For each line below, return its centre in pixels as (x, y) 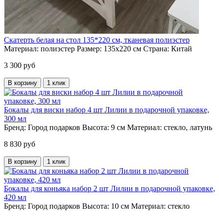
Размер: (89, 48)
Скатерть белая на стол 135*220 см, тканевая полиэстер (97, 40)
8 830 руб (20, 144)
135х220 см (122, 48)
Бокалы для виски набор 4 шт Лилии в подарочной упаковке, (107, 109)
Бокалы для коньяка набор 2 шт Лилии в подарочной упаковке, (109, 188)
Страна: (156, 48)
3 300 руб (20, 65)
